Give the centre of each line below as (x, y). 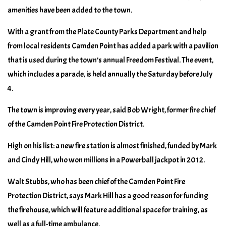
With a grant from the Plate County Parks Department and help (107, 32)
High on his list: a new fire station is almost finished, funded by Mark (112, 146)
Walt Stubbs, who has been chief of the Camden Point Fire (96, 181)
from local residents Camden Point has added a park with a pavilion (113, 46)
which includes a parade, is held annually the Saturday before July (110, 74)
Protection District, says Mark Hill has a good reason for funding (108, 195)
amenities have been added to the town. (70, 10)
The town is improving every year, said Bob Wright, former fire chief (111, 110)
